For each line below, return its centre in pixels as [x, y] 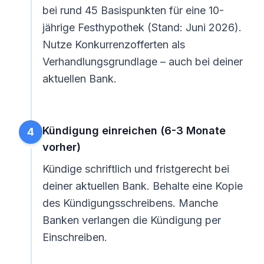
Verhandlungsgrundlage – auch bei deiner [143, 62]
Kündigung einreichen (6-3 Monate [134, 131]
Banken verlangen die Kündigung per [132, 220]
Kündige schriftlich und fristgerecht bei [136, 169]
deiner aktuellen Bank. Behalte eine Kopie [143, 186]
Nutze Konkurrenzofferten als [114, 44]
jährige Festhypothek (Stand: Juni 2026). [142, 27]
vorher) [62, 147]
